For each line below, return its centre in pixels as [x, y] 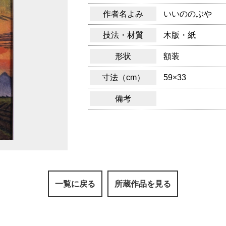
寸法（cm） [123, 77]
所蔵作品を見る [143, 184]
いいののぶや [188, 14]
